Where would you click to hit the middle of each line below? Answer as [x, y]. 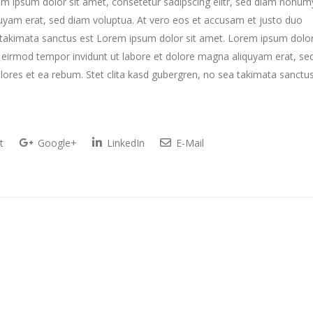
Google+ [56, 143]
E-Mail [189, 143]
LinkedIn [124, 143]
